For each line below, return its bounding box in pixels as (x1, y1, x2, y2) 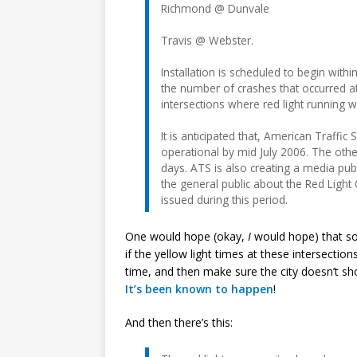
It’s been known (125, 280, 212, 296)
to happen (215, 280, 273, 296)
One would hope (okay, (125, 228, 248, 244)
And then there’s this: (125, 314, 233, 330)
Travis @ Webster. (161, 32, 253, 48)
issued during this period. (161, 191, 288, 207)
